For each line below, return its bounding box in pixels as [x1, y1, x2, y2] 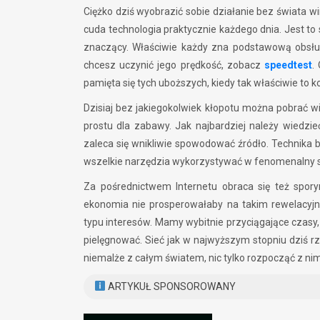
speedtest [264, 59, 312, 71]
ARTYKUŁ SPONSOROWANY [105, 281, 236, 292]
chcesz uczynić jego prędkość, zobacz [84, 59, 264, 71]
